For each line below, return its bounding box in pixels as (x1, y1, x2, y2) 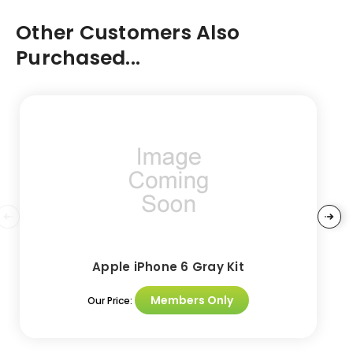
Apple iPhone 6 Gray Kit (92, 258, 244, 275)
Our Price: (87, 293, 135, 307)
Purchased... (16, 43, 140, 72)
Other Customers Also (16, 18, 240, 46)
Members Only (150, 292, 233, 308)
